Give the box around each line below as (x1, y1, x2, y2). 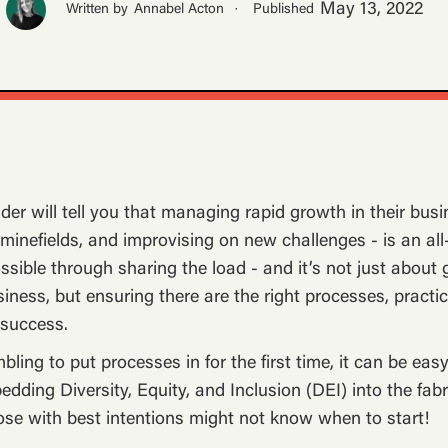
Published (252, 2, 314, 17)
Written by (65, 2, 128, 17)
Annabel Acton (133, 2, 224, 17)
